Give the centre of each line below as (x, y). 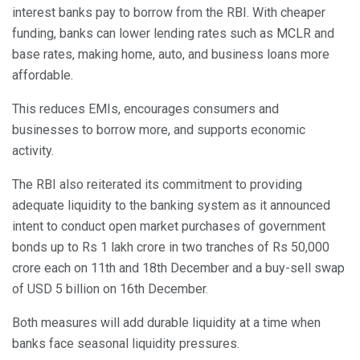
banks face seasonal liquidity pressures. (126, 344)
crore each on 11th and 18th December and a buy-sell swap (178, 268)
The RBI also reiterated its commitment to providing (157, 185)
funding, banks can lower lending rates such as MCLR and (173, 34)
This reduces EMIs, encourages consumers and (145, 109)
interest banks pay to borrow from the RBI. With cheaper (169, 13)
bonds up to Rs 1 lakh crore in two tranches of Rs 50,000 (171, 247)
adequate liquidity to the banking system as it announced (171, 206)
